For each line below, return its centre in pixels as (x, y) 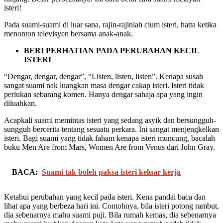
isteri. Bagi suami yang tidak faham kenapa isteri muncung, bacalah (110, 138)
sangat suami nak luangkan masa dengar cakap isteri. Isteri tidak (104, 85)
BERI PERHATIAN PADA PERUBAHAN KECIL (111, 50)
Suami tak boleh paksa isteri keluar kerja (111, 172)
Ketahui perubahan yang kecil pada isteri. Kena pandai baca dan (105, 197)
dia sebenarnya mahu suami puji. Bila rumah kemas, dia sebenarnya (110, 215)
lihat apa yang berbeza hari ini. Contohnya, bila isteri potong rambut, (111, 206)
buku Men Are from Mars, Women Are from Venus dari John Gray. (110, 147)
